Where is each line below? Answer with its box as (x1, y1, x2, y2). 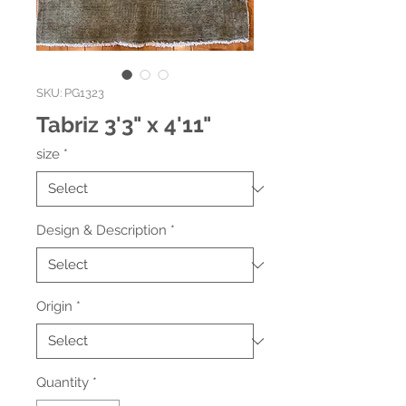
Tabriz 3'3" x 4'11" (36, 111, 211, 138)
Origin (36, 298, 72, 314)
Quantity (36, 374, 89, 391)
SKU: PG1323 (36, 86, 104, 100)
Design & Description (36, 222, 167, 238)
